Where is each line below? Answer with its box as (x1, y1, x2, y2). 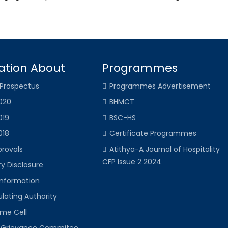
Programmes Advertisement (109, 80, 211, 91)
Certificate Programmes (109, 128, 196, 138)
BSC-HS (109, 112, 136, 123)
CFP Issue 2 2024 (102, 156, 161, 167)
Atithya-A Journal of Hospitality (109, 144, 220, 154)
